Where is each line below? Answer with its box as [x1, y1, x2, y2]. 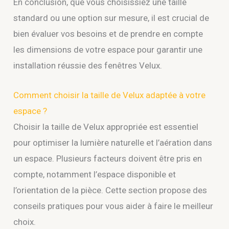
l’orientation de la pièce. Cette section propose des [13, 185, 208, 196]
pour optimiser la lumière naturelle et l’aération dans [13, 138, 213, 148]
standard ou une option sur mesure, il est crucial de [13, 13, 210, 24]
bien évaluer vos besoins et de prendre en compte [13, 29, 203, 39]
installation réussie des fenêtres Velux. [13, 60, 163, 71]
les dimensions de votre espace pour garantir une [13, 44, 203, 55]
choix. [13, 217, 36, 227]
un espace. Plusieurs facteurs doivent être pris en [13, 153, 202, 164]
